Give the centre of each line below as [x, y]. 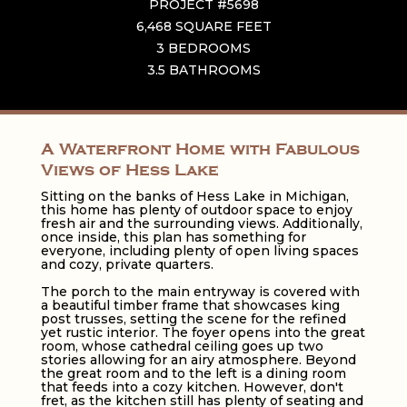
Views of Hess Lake [129, 169]
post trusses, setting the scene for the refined [193, 318]
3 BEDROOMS [203, 48]
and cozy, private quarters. [127, 264]
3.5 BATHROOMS [203, 69]
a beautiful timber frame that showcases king [190, 305]
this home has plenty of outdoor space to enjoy [196, 209]
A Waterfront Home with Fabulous [200, 149]
